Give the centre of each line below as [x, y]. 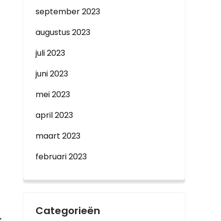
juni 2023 [52, 74]
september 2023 [68, 12]
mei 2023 [53, 94]
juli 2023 [50, 53]
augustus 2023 [63, 32]
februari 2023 [61, 157]
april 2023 [54, 115]
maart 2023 [58, 136]
